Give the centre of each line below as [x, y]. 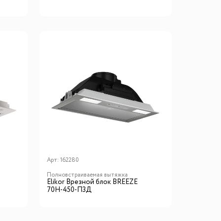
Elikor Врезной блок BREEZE [92, 182]
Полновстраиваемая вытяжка [87, 175]
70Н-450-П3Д [69, 190]
